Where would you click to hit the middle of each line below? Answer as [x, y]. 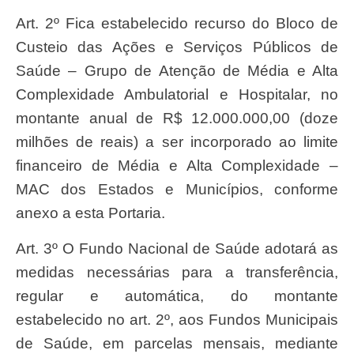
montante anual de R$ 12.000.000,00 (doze [177, 119]
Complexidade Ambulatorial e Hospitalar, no [177, 95]
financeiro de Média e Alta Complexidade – [177, 166]
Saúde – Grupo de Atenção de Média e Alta [177, 71]
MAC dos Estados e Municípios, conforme [177, 190]
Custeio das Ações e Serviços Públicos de [177, 47]
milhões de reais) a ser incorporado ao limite [177, 142]
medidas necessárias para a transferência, [177, 272]
